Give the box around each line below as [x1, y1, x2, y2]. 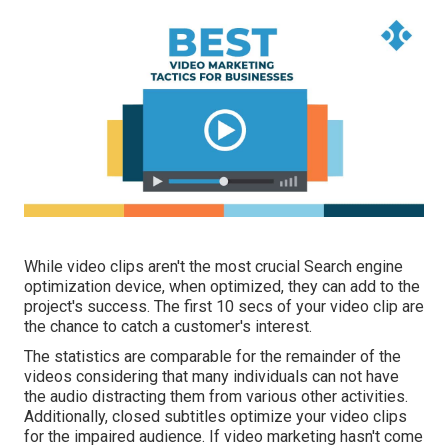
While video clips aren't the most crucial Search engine [24, 257, 403, 277]
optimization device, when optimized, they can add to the [24, 277, 420, 297]
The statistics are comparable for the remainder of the [24, 347, 401, 367]
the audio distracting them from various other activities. [24, 387, 408, 407]
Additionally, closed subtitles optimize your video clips [24, 407, 407, 427]
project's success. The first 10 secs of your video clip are [24, 297, 424, 317]
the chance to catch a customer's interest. [24, 317, 312, 337]
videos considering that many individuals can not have [24, 367, 399, 387]
